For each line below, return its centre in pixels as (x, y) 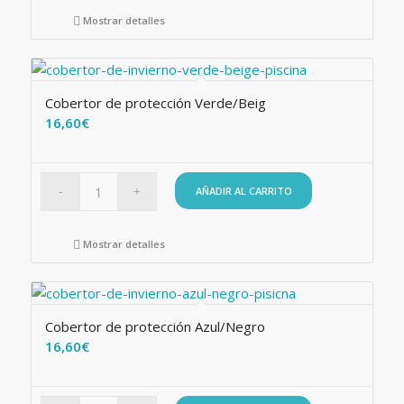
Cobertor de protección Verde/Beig (155, 103)
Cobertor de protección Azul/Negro (155, 326)
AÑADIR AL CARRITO (243, 191)
